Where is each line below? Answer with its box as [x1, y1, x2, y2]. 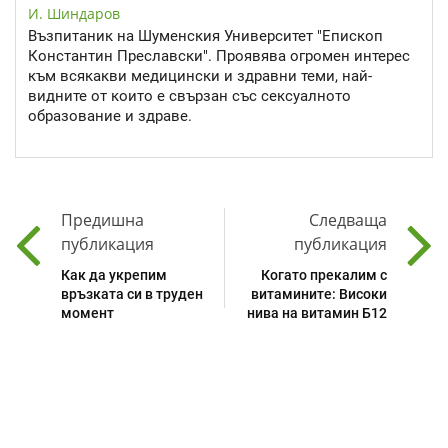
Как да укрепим [61, 266, 167, 283]
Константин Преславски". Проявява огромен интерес [28, 47, 410, 66]
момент [61, 304, 114, 321]
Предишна [61, 208, 144, 231]
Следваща [309, 208, 387, 231]
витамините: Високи [251, 285, 387, 302]
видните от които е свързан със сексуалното [28, 87, 351, 106]
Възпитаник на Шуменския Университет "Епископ [28, 27, 383, 46]
